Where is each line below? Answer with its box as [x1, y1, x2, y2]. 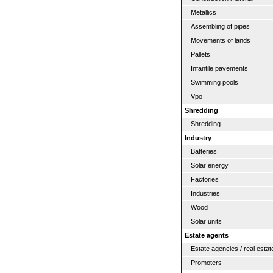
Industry [185, 134, 211, 141]
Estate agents [185, 232, 229, 239]
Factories [191, 175, 219, 183]
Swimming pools [191, 79, 238, 86]
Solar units [191, 218, 222, 225]
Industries [191, 190, 220, 197]
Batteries [191, 147, 217, 155]
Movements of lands [191, 37, 250, 44]
